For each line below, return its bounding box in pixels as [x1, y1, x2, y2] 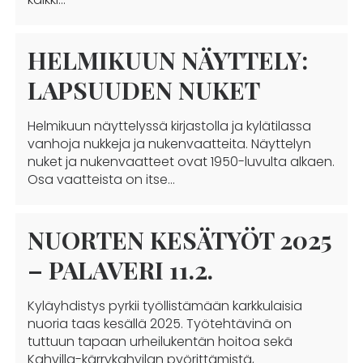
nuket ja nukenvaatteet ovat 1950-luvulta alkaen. [27, 152, 335, 171]
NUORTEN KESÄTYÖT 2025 [27, 224, 332, 256]
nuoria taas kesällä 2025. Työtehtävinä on [27, 314, 292, 333]
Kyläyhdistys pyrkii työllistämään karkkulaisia [27, 297, 302, 315]
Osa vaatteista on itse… [27, 170, 175, 189]
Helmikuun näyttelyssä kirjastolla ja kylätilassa [27, 117, 311, 135]
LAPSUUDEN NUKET [27, 74, 260, 106]
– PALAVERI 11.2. [27, 254, 213, 286]
